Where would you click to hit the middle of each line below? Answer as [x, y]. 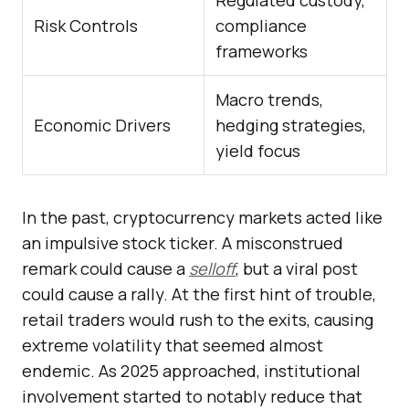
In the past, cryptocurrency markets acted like [202, 218]
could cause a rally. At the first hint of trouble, [199, 294]
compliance [261, 26]
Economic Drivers [102, 126]
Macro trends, [269, 100]
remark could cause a [105, 269]
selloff [212, 269]
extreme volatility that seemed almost [173, 346]
